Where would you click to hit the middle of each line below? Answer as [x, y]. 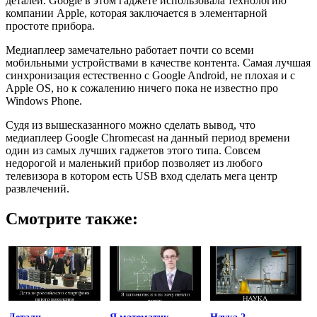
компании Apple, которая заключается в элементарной [137, 13]
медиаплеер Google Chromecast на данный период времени [148, 137]
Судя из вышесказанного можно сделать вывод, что [131, 125]
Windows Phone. [44, 100]
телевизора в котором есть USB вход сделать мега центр [142, 175]
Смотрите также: [72, 218]
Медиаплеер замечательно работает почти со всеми [130, 50]
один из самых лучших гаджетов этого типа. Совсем [133, 150]
